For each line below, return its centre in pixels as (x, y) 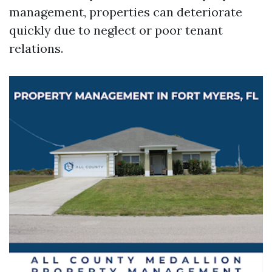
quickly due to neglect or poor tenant (116, 30)
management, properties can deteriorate (126, 12)
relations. (36, 48)
